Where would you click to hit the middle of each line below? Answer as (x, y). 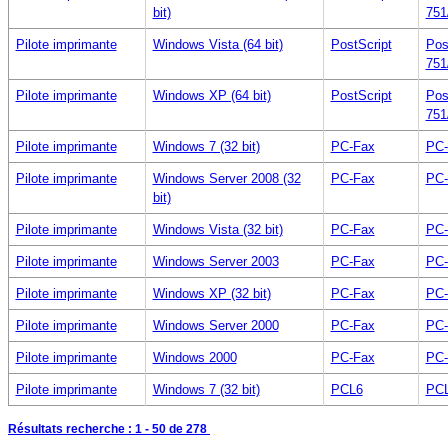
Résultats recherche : (71, 428)
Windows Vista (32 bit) (217, 229)
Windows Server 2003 (215, 261)
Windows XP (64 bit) (211, 95)
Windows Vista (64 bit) (217, 44)
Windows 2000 (194, 357)
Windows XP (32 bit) (211, 293)
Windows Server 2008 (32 (226, 178)
